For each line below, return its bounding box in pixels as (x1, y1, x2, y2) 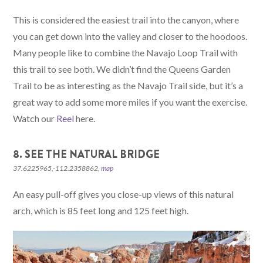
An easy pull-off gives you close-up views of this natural (13, 188, 234, 200)
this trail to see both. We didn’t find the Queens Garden (13, 63, 231, 75)
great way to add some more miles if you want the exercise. (13, 96, 248, 108)
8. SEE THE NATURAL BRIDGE (13, 147, 160, 163)
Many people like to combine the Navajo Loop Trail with (13, 47, 238, 59)
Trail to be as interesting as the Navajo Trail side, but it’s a (13, 80, 244, 92)
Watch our (13, 113, 57, 124)
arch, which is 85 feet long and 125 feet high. (13, 205, 189, 217)
